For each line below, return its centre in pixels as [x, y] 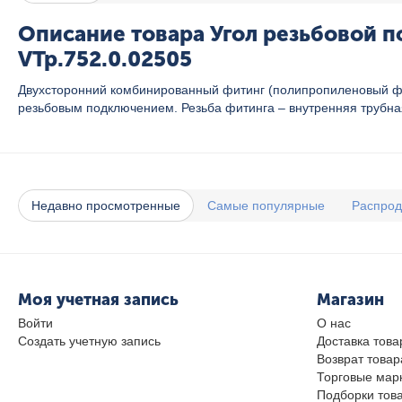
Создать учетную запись [89, 341]
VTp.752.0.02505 [105, 59]
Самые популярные [266, 205]
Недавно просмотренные [106, 205]
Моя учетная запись [98, 300]
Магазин [350, 300]
